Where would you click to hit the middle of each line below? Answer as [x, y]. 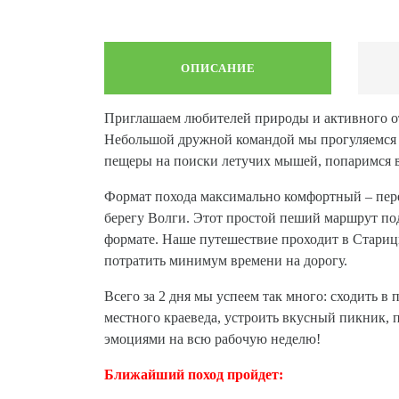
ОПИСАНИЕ [218, 68]
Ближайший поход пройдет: [194, 375]
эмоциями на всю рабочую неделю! [212, 339]
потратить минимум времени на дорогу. [226, 261]
